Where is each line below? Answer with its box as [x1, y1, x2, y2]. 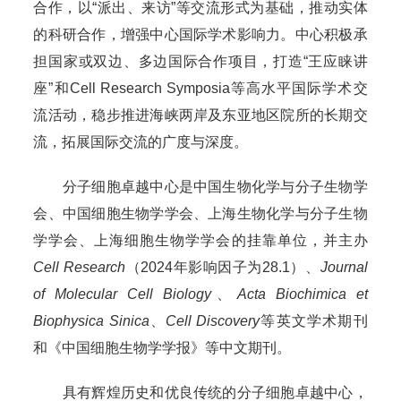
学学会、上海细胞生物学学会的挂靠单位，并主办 [33, 232, 368, 248]
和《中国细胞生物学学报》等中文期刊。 [33, 339, 292, 355]
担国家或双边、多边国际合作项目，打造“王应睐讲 [33, 53, 368, 69]
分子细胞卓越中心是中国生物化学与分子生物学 [33, 178, 368, 194]
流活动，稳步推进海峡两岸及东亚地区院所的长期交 [33, 107, 368, 123]
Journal [320, 259, 368, 275]
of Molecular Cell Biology [33, 286, 211, 302]
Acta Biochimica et [237, 286, 368, 302]
